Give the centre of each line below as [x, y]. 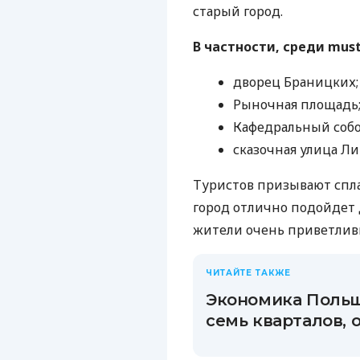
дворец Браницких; [296, 82]
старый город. [238, 12]
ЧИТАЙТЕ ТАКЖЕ [248, 273]
